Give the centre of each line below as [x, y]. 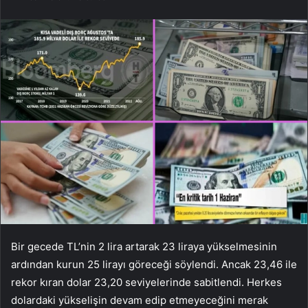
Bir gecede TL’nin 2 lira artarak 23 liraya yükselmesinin [144, 246]
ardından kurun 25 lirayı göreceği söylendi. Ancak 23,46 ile [154, 264]
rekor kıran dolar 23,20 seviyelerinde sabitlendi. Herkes [146, 282]
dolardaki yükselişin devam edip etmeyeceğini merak [140, 300]
